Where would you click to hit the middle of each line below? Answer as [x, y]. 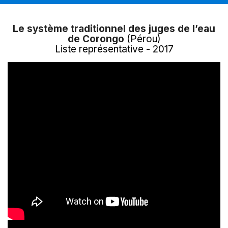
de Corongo [96, 39]
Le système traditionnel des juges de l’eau [114, 29]
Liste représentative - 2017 [114, 49]
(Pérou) [142, 39]
